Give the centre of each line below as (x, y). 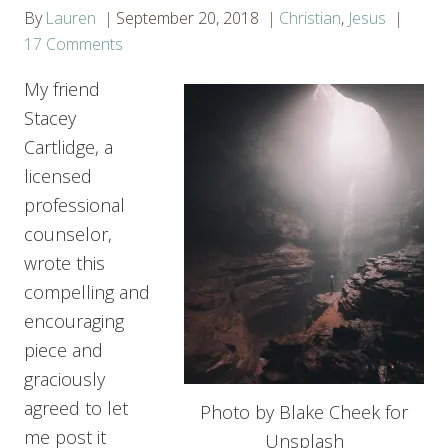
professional (74, 204)
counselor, (68, 233)
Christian (310, 17)
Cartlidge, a (68, 146)
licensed (58, 175)
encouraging (74, 320)
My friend (62, 88)
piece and (63, 349)
